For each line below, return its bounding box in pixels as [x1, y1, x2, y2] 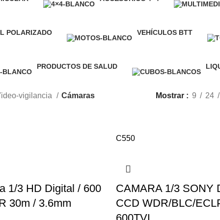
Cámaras [61, 91, 95, 100]
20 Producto [99, 5, 137, 13]
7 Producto [37, 73, 71, 81]
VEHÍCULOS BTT [137, 28, 192, 36]
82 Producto [137, 39, 175, 47]
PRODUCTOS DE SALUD [37, 62, 117, 70]
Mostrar [156, 91, 186, 100]
